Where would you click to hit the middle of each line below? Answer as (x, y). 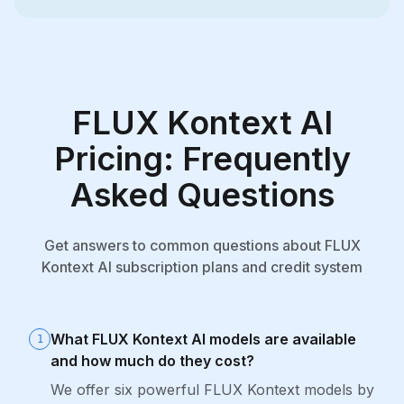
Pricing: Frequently (202, 159)
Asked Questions (202, 195)
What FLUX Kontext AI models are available (203, 339)
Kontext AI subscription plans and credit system (202, 267)
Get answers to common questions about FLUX (202, 245)
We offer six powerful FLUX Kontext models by (212, 390)
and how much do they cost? (152, 361)
